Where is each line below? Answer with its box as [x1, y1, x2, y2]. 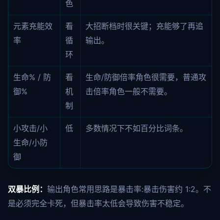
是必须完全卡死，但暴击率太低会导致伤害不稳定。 [8, 198, 189, 208]
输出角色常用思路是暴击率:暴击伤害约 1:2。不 [47, 184, 211, 194]
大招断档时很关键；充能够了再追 [85, 21, 203, 31]
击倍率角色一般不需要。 [85, 86, 172, 96]
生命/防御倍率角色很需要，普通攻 [85, 72, 206, 82]
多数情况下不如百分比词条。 [85, 123, 188, 133]
